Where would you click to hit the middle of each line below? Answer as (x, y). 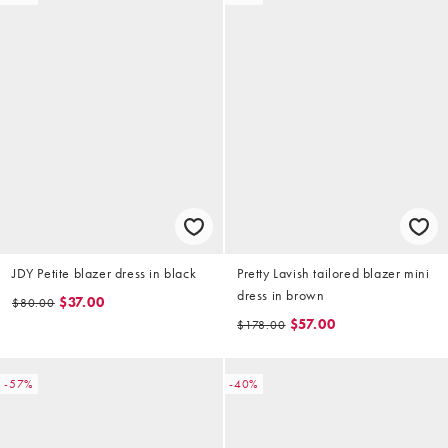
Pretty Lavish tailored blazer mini (333, 272)
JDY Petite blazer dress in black (104, 272)
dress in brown (281, 294)
